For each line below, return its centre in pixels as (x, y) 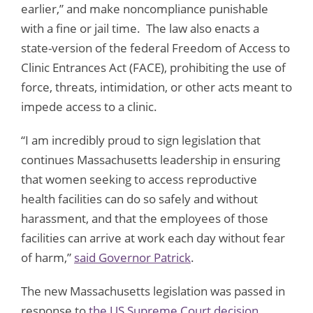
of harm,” (48, 257)
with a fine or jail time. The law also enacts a (140, 28)
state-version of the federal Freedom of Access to (155, 48)
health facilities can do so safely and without (139, 198)
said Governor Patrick (132, 257)
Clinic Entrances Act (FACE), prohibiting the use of (153, 67)
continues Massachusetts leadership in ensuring (151, 159)
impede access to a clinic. (89, 106)
